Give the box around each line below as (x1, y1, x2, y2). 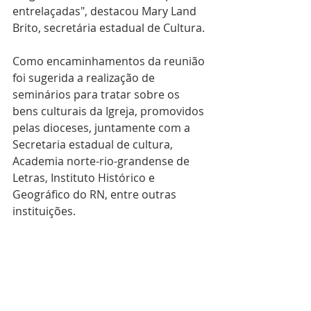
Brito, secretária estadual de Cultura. (12, 20, 205, 35)
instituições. (12, 203, 78, 219)
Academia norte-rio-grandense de (12, 153, 192, 169)
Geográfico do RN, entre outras (12, 187, 179, 202)
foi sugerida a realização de (12, 70, 158, 85)
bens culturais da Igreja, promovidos (12, 103, 207, 119)
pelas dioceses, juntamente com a (12, 120, 193, 135)
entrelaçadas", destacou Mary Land (12, 3, 199, 19)
